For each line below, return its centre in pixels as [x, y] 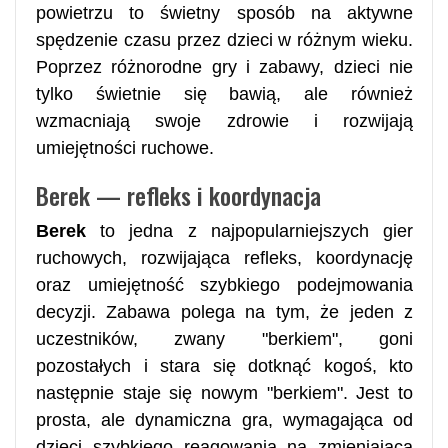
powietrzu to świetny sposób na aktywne [224, 12]
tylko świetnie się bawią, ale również [224, 93]
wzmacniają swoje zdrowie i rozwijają [224, 120]
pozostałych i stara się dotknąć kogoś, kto [224, 365]
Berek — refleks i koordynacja [178, 194]
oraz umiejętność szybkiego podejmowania [224, 284]
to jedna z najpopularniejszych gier [249, 230]
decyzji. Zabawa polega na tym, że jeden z [224, 311]
